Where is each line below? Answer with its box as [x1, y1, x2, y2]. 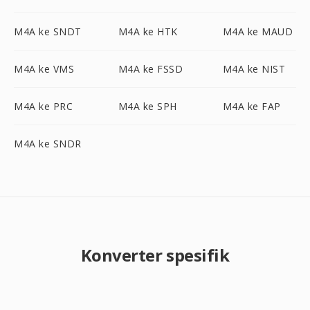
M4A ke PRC [14, 100, 73, 113]
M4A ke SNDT [14, 25, 82, 38]
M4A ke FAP [222, 100, 281, 113]
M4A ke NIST [222, 62, 286, 75]
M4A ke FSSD [118, 62, 183, 75]
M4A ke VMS [14, 62, 74, 75]
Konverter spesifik [80, 244, 230, 266]
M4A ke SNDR [14, 137, 82, 150]
